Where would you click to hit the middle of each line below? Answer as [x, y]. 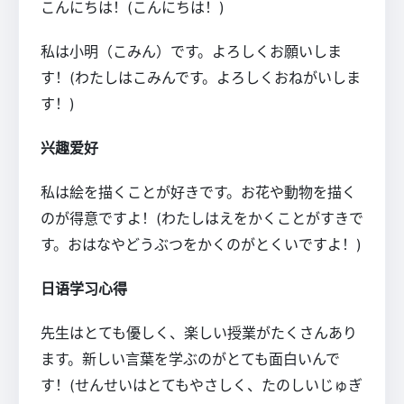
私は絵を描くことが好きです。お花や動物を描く [198, 192]
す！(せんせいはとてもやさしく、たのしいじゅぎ [202, 385]
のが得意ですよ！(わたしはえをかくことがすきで [202, 218]
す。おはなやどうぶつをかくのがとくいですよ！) [201, 244]
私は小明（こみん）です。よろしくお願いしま [191, 51]
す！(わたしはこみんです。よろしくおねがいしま [201, 77]
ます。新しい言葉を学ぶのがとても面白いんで [190, 358]
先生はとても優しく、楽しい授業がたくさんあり [199, 332]
